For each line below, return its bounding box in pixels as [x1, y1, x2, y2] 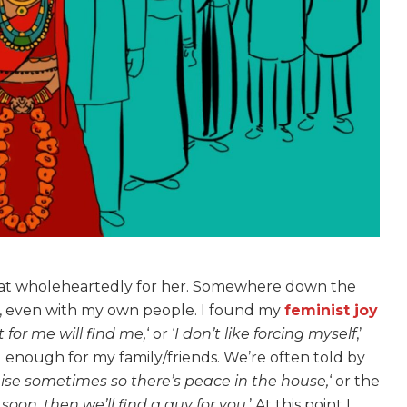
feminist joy [284, 302, 378, 320]
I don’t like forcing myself [174, 325, 356, 343]
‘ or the [329, 372, 380, 391]
